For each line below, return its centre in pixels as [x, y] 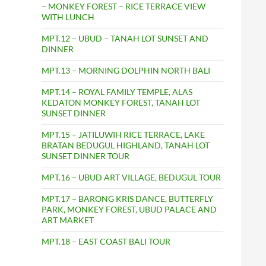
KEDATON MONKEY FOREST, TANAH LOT [121, 103]
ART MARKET [68, 220]
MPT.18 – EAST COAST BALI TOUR [106, 242]
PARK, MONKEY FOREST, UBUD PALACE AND [129, 210]
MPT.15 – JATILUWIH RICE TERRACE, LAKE [123, 135]
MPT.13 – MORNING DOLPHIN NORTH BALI [126, 71]
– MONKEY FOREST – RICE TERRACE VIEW [123, 7]
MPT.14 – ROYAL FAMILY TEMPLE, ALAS [117, 92]
